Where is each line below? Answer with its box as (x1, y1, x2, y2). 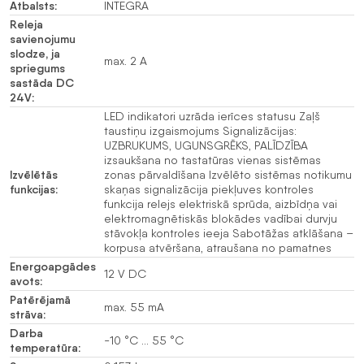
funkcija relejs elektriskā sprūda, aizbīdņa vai (104, 197, 337, 210)
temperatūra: (10, 340, 80, 355)
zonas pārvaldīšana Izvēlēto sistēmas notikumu (104, 167, 352, 181)
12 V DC (104, 266, 146, 280)
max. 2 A (104, 54, 147, 67)
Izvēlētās (10, 167, 58, 182)
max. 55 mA (104, 300, 164, 314)
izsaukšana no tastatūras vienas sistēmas (104, 153, 321, 167)
